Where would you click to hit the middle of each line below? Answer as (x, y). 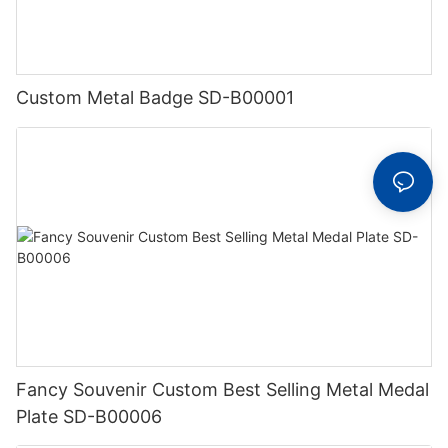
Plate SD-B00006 (89, 416)
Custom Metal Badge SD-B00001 (155, 98)
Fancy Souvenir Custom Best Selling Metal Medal (222, 389)
